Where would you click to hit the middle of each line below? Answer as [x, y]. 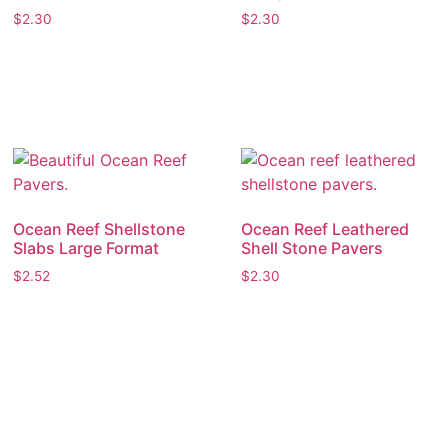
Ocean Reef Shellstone [99, 229]
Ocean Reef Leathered [324, 229]
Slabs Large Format [86, 248]
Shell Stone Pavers [311, 248]
